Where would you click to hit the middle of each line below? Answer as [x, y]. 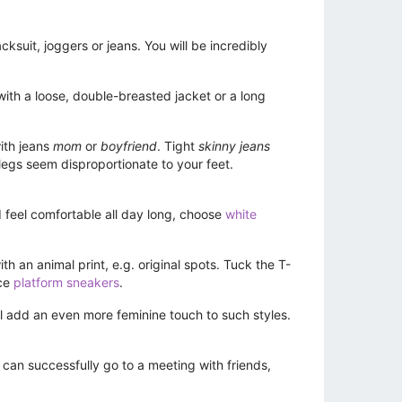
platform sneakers [66, 282]
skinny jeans [234, 146]
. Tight [178, 146]
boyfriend [129, 146]
